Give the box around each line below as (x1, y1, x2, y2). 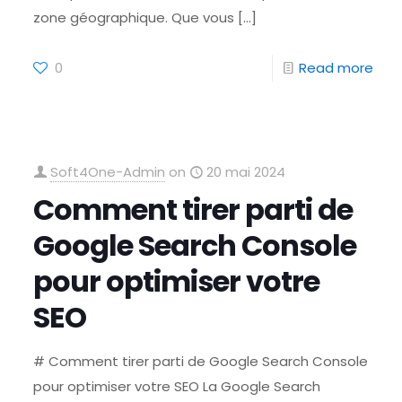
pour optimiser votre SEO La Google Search (33, 377, 321, 396)
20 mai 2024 (206, 162, 286, 181)
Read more (298, 58, 373, 77)
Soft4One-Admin (50, 162, 166, 181)
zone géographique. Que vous (33, 8, 235, 27)
